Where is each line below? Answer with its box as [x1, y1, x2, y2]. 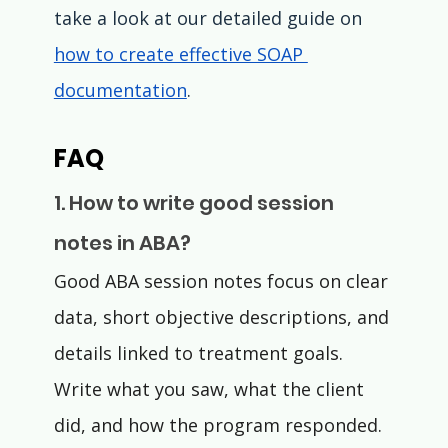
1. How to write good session [53, 189, 338, 218]
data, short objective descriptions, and [53, 305, 394, 330]
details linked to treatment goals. [53, 341, 348, 366]
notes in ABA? [53, 229, 191, 258]
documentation [53, 78, 187, 103]
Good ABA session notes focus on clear [53, 269, 393, 294]
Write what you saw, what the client [53, 377, 369, 402]
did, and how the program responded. [53, 413, 382, 438]
